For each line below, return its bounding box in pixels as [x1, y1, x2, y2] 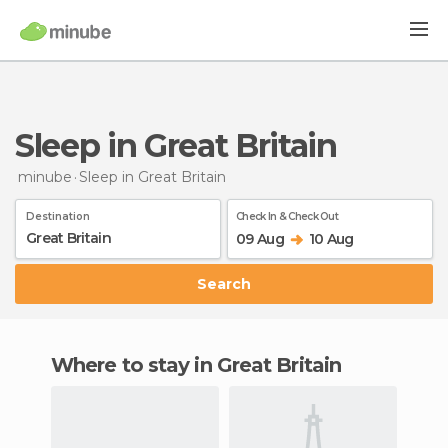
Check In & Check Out [236, 209, 338, 223]
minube [18, 167, 72, 186]
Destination [26, 209, 90, 223]
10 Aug [308, 229, 354, 248]
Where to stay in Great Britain [73, 352, 342, 377]
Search [207, 274, 251, 293]
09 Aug [236, 229, 284, 248]
